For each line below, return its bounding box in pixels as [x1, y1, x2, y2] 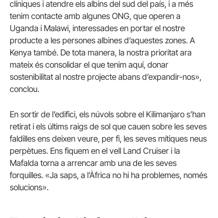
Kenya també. [10, 48, 58, 58]
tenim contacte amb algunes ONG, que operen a [10, 11, 181, 21]
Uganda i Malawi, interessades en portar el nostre [10, 23, 185, 34]
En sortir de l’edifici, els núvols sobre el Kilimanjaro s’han [10, 109, 205, 119]
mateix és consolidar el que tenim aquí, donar [10, 60, 168, 70]
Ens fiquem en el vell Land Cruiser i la [50, 145, 180, 156]
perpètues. [10, 145, 48, 156]
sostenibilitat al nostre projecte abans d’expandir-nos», [10, 72, 201, 82]
